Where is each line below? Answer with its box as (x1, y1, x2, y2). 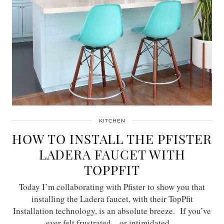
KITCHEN (98, 117, 125, 124)
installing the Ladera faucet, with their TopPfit (31, 192, 193, 204)
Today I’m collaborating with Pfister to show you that (19, 180, 205, 192)
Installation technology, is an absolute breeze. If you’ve (13, 204, 211, 216)
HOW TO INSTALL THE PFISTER (12, 129, 212, 147)
